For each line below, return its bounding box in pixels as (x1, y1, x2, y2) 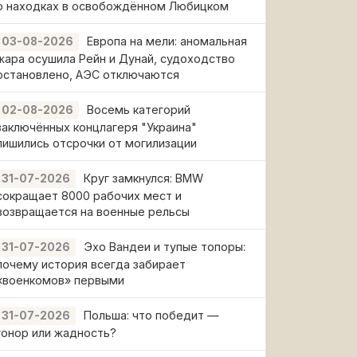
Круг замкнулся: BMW (84, 171, 203, 185)
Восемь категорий (87, 103, 190, 116)
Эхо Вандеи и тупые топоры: (84, 240, 245, 253)
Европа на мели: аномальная (87, 34, 247, 48)
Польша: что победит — (84, 308, 219, 322)
